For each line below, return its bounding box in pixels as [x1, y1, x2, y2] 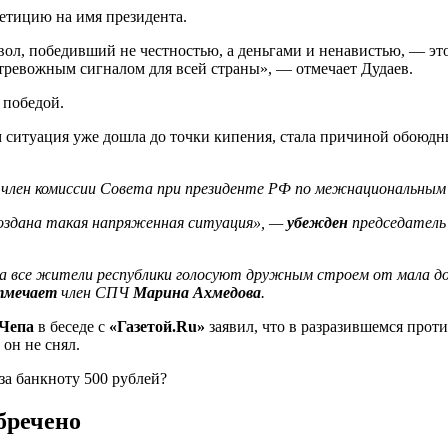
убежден [287, 214, 348, 232]
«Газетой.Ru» [109, 318, 205, 336]
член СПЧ [57, 284, 133, 302]
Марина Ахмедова [133, 284, 261, 302]
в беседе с [34, 318, 109, 336]
